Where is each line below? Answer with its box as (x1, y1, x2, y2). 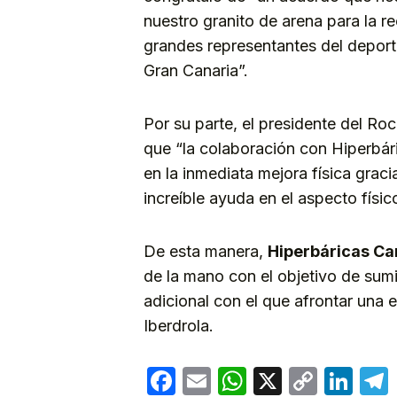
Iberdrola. (144, 316, 214, 336)
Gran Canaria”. (144, 61, 248, 81)
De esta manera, (144, 242, 268, 261)
